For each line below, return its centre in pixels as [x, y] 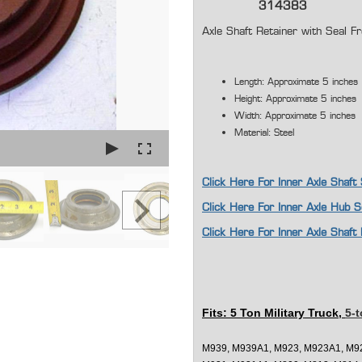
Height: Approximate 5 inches [295, 99]
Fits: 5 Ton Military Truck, [274, 313]
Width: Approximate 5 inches [295, 116]
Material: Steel [264, 133]
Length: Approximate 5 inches [296, 82]
